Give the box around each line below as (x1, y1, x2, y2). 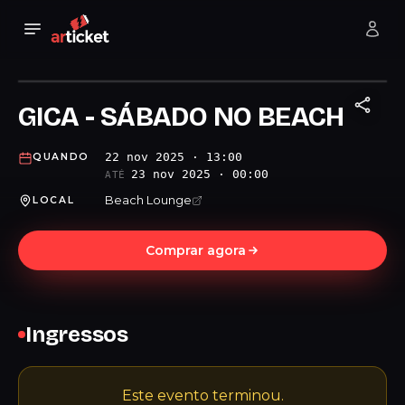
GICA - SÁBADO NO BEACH (18, 100, 344, 133)
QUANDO (33, 151, 90, 163)
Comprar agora (145, 242, 246, 259)
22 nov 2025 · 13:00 (105, 150, 242, 164)
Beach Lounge (105, 193, 192, 207)
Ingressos (25, 322, 128, 347)
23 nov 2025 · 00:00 (130, 167, 268, 181)
